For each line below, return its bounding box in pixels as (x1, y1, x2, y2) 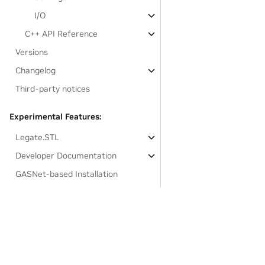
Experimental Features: (9, 111, 101, 122)
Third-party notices (15, 83, 91, 94)
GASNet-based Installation (15, 169, 118, 179)
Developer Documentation (15, 150, 117, 161)
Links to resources (15, 187, 88, 198)
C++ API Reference (25, 28, 98, 39)
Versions (15, 47, 49, 57)
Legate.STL (15, 132, 60, 143)
